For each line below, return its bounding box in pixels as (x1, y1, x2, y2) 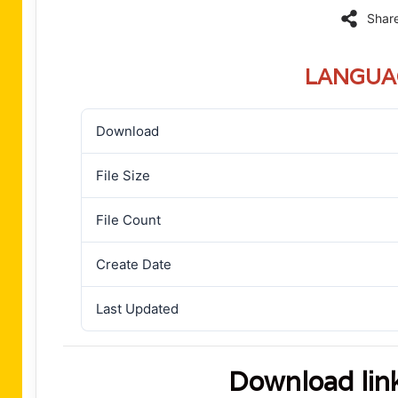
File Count (96, 211, 161, 228)
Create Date (96, 256, 171, 273)
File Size (96, 167, 150, 184)
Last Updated (96, 300, 179, 317)
